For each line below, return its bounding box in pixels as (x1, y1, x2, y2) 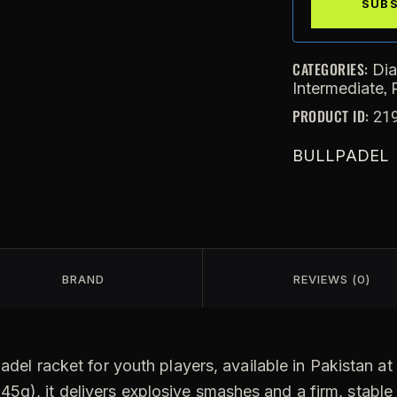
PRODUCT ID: (292, 105, 373, 127)
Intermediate (292, 78, 384, 97)
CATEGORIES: (292, 58, 372, 80)
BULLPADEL (292, 145, 389, 165)
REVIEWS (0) (292, 271, 370, 286)
